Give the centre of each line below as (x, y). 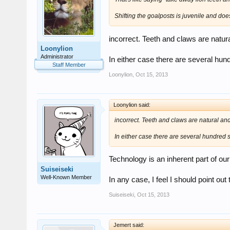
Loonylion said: (132, 104)
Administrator (57, 56)
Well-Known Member (66, 177)
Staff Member (69, 64)
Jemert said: (129, 225)
